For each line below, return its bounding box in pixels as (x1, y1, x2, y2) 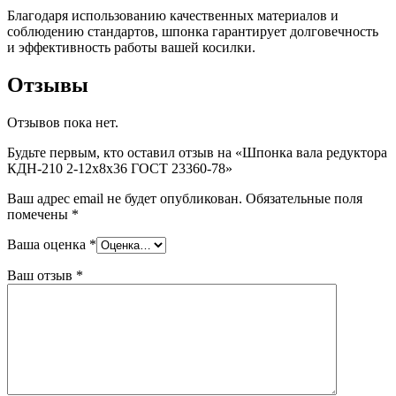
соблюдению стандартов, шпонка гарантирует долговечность (7, 23, 378, 39)
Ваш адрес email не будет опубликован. (7, 190, 242, 206)
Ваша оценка (7, 236, 89, 252)
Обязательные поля (246, 190, 362, 206)
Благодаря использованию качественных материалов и (7, 7, 339, 23)
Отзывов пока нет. (7, 114, 118, 130)
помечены (7, 206, 72, 222)
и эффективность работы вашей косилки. (7, 39, 255, 55)
